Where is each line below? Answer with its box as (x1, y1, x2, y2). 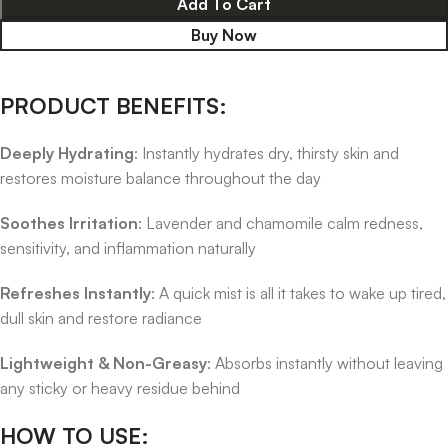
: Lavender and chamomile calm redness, (138, 212, 423, 233)
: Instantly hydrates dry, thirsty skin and (134, 142, 399, 163)
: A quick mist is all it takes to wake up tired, (151, 282, 446, 303)
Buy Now (191, 24, 257, 45)
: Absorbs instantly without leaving (207, 352, 443, 373)
